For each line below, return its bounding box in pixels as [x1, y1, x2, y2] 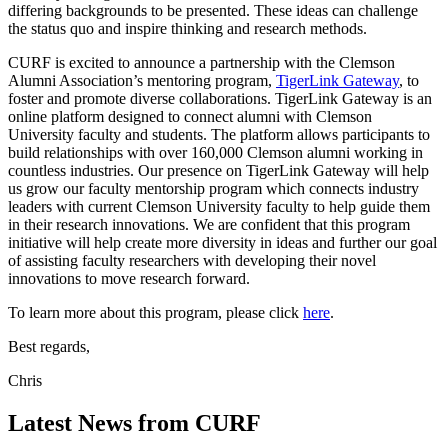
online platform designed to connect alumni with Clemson [8, 108, 372, 126]
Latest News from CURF [8, 410, 261, 437]
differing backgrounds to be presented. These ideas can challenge [8, 2, 418, 20]
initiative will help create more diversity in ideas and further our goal [8, 234, 437, 252]
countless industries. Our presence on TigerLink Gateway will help [8, 162, 429, 180]
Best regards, [8, 338, 94, 356]
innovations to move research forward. [8, 270, 262, 288]
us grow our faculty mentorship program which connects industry [8, 180, 419, 198]
